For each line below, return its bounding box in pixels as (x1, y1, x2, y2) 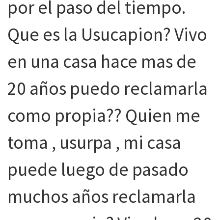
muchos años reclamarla (7, 185, 196, 208)
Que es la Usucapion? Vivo (7, 23, 207, 46)
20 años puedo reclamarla (7, 77, 208, 100)
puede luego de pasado (7, 158, 189, 181)
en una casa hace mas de (7, 50, 196, 73)
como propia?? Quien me (7, 104, 200, 127)
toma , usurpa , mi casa (7, 131, 181, 154)
